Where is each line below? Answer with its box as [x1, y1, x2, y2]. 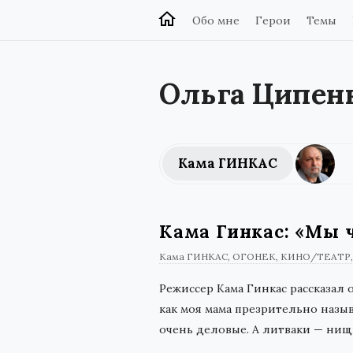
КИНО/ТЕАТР [281, 251, 351, 262]
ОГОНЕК [232, 251, 276, 262]
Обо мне [192, 13, 240, 28]
